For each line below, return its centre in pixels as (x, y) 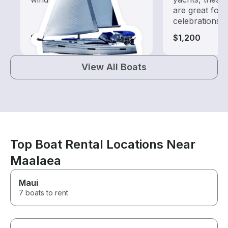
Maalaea (36, 161)
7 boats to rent (44, 193)
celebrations (197, 21)
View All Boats (114, 67)
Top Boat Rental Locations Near (103, 145)
